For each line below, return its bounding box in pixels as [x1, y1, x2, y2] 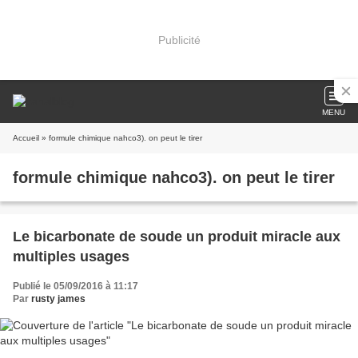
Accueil [13, 133, 39, 142]
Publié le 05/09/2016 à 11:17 [13, 280, 138, 292]
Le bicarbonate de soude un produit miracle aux [13, 229, 340, 245]
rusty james [31, 293, 86, 304]
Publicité [157, 33, 201, 46]
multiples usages [13, 249, 129, 265]
